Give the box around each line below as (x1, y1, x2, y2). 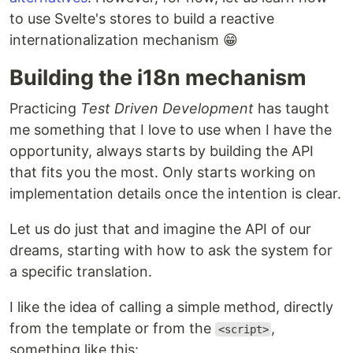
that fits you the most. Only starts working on (9, 164, 316, 180)
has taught (254, 100, 329, 117)
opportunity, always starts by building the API (9, 143, 314, 159)
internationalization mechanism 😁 (9, 32, 238, 48)
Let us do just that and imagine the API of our (9, 221, 311, 237)
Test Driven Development (80, 100, 254, 117)
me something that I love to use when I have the (9, 121, 332, 138)
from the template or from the (9, 320, 215, 336)
